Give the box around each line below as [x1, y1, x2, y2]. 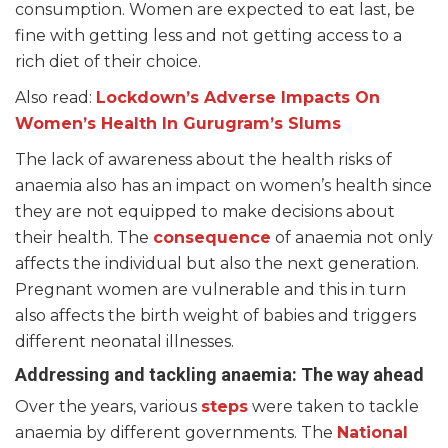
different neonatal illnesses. [15, 332, 238, 351]
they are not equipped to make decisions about [15, 202, 395, 221]
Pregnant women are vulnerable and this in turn [15, 280, 406, 299]
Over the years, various [15, 397, 201, 416]
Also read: [15, 88, 96, 107]
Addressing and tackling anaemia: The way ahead [15, 364, 428, 385]
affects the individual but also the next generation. [15, 254, 419, 273]
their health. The [15, 228, 153, 247]
